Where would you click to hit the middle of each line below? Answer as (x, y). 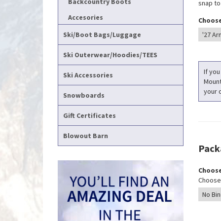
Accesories (86, 17)
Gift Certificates (90, 115)
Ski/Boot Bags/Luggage (102, 35)
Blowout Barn (86, 136)
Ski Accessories (88, 75)
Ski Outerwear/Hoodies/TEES (110, 55)
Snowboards (84, 95)
